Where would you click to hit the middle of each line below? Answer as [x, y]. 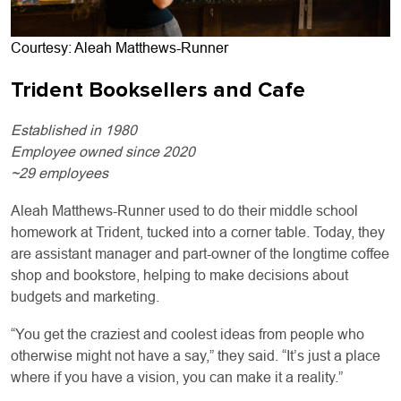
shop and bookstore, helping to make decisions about [179, 275]
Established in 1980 [74, 130]
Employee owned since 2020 [105, 151]
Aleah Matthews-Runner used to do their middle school [184, 210]
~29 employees [60, 173]
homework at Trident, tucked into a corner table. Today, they [198, 232]
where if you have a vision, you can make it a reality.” [177, 377]
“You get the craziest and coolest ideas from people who [188, 334]
